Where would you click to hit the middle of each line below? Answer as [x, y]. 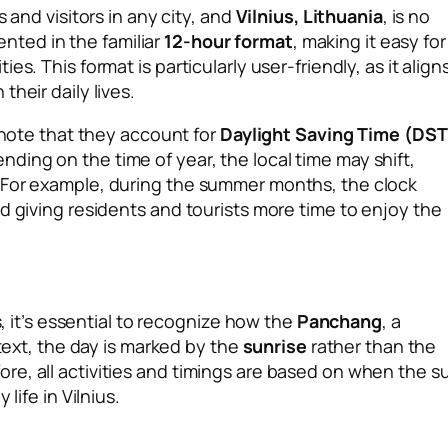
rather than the [371, 345]
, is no [406, 15]
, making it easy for [369, 40]
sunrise [274, 345]
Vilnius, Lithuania [309, 15]
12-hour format [228, 40]
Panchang [339, 320]
